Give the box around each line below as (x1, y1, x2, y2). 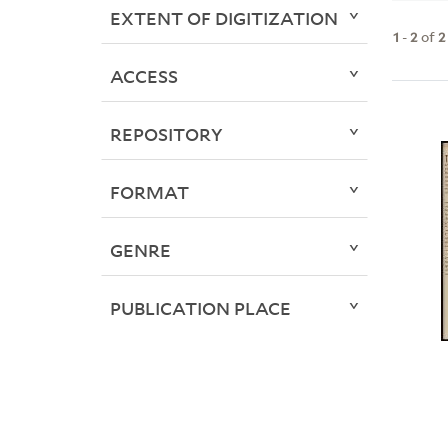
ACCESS (109, 64, 178, 89)
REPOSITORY (109, 122, 223, 147)
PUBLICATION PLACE (109, 296, 291, 321)
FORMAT (109, 180, 189, 205)
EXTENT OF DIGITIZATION (109, 6, 338, 31)
